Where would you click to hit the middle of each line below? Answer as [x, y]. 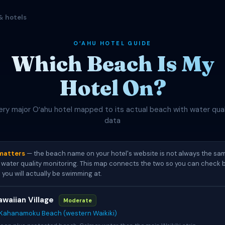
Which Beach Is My [113, 64]
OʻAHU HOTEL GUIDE [113, 43]
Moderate [78, 201]
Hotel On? [113, 88]
